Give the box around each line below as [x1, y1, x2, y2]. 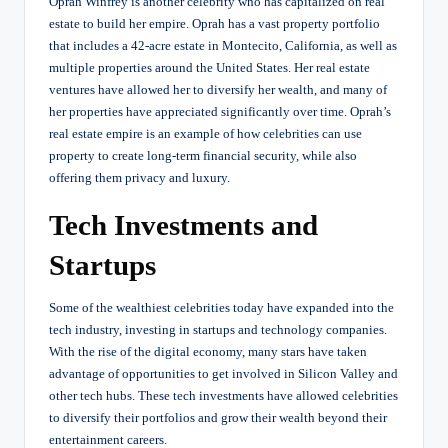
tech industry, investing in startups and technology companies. [49, 322, 387, 337]
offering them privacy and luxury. [49, 170, 230, 185]
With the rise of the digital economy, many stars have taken [49, 344, 367, 359]
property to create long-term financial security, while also [49, 148, 357, 163]
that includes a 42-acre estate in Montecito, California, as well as [49, 38, 397, 53]
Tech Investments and [49, 208, 318, 241]
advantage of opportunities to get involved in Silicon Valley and [49, 366, 398, 381]
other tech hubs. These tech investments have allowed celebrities [49, 388, 398, 403]
